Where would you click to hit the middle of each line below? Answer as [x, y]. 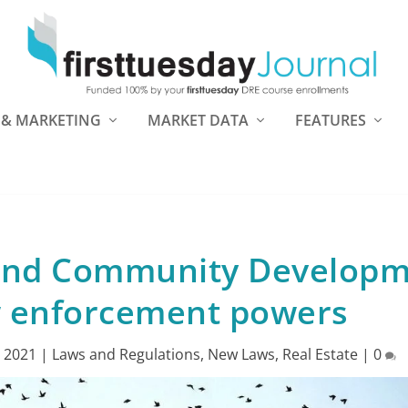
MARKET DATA [198, 120]
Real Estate [320, 354]
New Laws [241, 354]
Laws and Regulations [126, 354]
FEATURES [331, 120]
